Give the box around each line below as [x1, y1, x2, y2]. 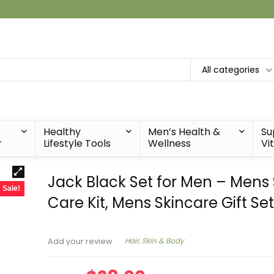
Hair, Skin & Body [125, 235, 185, 246]
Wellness [148, 136, 191, 150]
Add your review [48, 235, 113, 246]
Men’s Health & [148, 124, 221, 139]
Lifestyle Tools [43, 136, 111, 150]
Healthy [43, 124, 81, 139]
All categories [202, 63, 259, 76]
